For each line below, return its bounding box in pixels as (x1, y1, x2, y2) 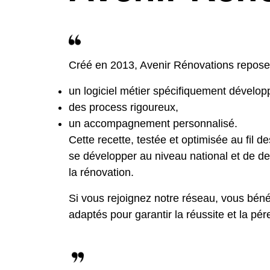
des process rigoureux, (69, 101, 178, 114)
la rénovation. (69, 166, 134, 179)
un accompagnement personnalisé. (69, 118, 237, 130)
